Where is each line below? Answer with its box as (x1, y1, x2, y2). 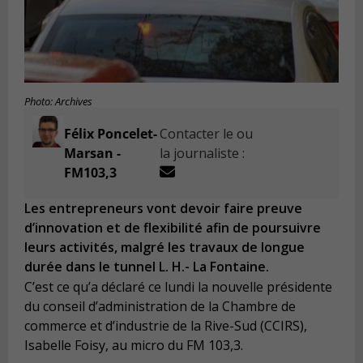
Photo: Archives (24, 95, 92, 109)
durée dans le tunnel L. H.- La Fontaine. (24, 258, 269, 276)
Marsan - (63, 144, 121, 163)
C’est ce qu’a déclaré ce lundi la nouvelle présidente (24, 277, 332, 296)
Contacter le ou (160, 125, 254, 143)
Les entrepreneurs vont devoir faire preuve (24, 199, 302, 218)
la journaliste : (160, 144, 246, 163)
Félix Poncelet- (63, 125, 157, 143)
